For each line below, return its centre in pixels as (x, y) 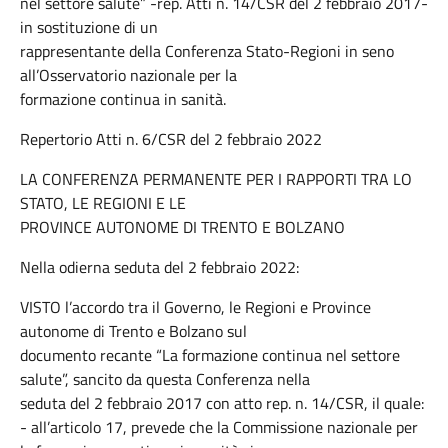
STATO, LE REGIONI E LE (103, 203)
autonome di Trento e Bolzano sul (133, 331)
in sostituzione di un (89, 27)
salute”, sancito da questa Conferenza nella (165, 379)
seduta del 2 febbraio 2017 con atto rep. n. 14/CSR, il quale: (222, 403)
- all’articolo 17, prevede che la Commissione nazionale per (219, 427)
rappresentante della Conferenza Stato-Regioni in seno (207, 51)
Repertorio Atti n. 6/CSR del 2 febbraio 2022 (171, 139)
